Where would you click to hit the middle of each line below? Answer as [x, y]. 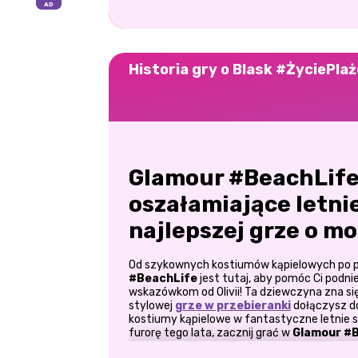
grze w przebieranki [233, 306]
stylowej [152, 306]
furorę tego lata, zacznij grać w [211, 333]
